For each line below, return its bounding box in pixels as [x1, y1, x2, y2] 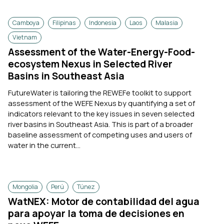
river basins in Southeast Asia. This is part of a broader [8, 118, 193, 129]
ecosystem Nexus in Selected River [8, 57, 172, 70]
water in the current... [8, 139, 80, 150]
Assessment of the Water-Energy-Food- [8, 45, 195, 58]
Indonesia [89, 18, 116, 27]
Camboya [12, 18, 39, 27]
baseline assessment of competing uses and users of [8, 129, 192, 139]
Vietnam [12, 32, 37, 41]
